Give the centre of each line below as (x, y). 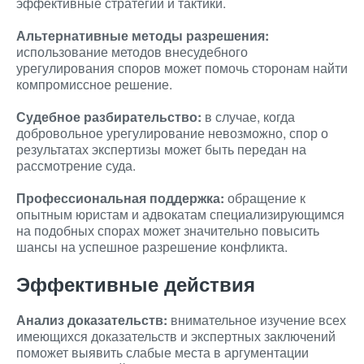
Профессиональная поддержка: (120, 198)
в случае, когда (248, 117)
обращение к (265, 198)
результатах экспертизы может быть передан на (161, 149)
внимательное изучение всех (257, 320)
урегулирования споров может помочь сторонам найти (182, 68)
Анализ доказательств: (92, 320)
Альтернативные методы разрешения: (143, 35)
